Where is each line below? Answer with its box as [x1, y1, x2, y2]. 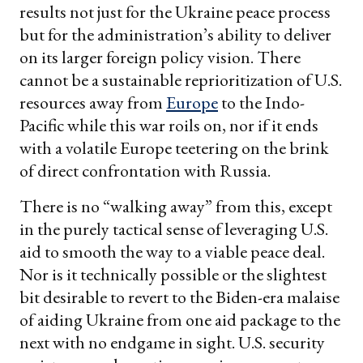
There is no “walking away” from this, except [19, 194, 332, 219]
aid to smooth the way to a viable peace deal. [19, 240, 325, 264]
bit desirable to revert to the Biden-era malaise [19, 285, 340, 310]
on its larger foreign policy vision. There [19, 45, 301, 70]
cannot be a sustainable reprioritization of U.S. [19, 68, 342, 92]
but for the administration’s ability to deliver [19, 23, 331, 47]
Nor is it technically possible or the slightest [19, 263, 327, 287]
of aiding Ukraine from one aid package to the [19, 308, 340, 332]
